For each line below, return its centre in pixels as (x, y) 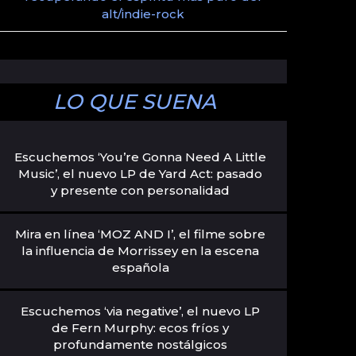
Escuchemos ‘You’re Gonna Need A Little (141, 157)
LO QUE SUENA (135, 102)
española (140, 267)
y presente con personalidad (141, 190)
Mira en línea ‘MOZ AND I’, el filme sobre (141, 234)
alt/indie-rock (143, 14)
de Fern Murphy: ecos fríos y (141, 328)
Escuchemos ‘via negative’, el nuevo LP (141, 311)
